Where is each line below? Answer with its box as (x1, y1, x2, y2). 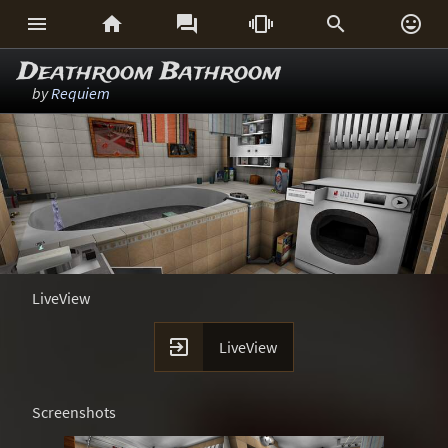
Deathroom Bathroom (18, 55, 281, 90)
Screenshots (32, 402, 116, 422)
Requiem (51, 83, 110, 103)
